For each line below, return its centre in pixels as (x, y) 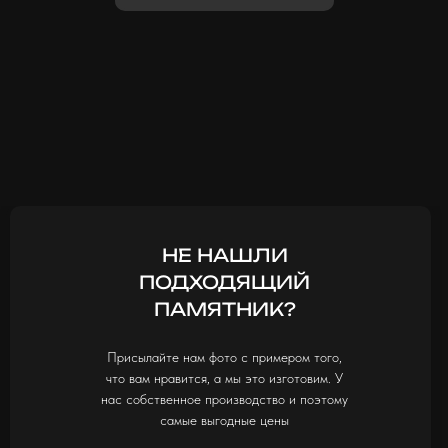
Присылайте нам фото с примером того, (224, 356)
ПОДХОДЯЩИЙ (224, 281)
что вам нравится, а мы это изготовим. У (224, 377)
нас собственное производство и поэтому (224, 398)
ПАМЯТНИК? (224, 308)
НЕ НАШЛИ (224, 254)
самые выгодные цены (224, 419)
